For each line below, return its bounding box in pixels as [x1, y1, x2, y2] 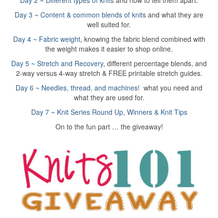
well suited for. [87, 19, 131, 30]
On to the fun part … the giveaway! [55, 122, 163, 132]
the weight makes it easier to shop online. [45, 44, 173, 54]
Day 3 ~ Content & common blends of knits [15, 10, 146, 20]
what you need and [142, 83, 202, 93]
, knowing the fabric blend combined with [80, 34, 205, 44]
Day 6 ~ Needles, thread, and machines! [16, 83, 142, 93]
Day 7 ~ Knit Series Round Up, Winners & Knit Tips [31, 107, 187, 117]
